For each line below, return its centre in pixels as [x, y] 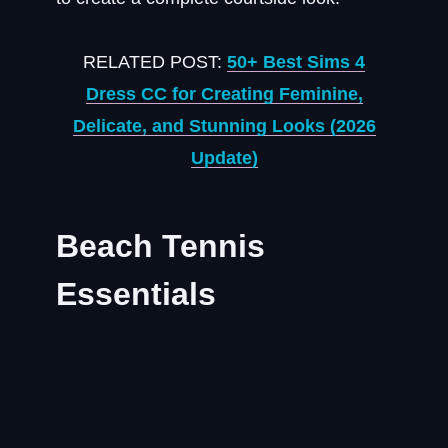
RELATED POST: [155, 62]
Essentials [136, 294]
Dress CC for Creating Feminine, [224, 94]
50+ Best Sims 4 [296, 62]
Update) [224, 158]
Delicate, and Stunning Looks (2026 [224, 126]
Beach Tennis [160, 246]
